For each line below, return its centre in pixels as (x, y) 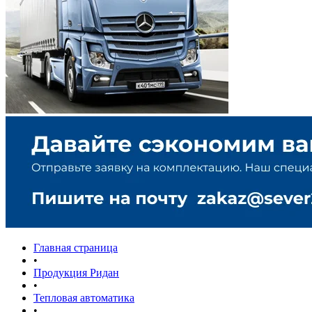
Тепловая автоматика (84, 298)
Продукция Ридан (76, 273)
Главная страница (76, 248)
